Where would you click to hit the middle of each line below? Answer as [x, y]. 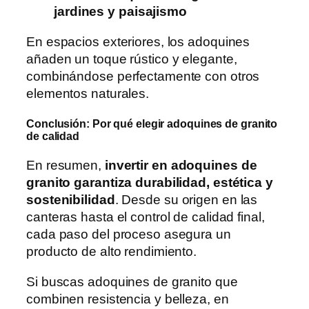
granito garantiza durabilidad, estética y [150, 183]
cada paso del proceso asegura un [129, 235]
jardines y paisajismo [120, 12]
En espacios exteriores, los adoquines [138, 41]
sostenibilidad [71, 200]
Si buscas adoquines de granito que [132, 281]
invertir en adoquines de [179, 166]
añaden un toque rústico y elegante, [132, 59]
